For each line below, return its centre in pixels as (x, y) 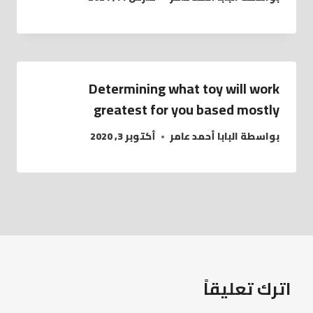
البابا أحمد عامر (204, 137)
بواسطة (260, 137)
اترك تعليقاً (247, 289)
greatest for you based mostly (187, 109)
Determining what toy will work (184, 88)
